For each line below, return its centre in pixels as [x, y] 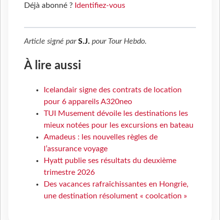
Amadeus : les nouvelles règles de [101, 137]
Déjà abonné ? [49, 5]
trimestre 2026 [69, 173]
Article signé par [51, 41]
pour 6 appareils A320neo [88, 102]
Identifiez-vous [100, 5]
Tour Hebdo [126, 41]
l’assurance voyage [76, 149]
